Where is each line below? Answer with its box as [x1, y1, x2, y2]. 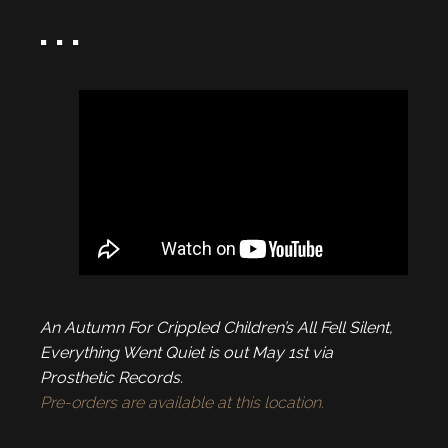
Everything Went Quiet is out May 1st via [40, 342, 333, 362]
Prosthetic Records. [40, 367, 183, 387]
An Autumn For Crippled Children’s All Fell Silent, [40, 317, 393, 337]
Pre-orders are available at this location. [40, 392, 324, 412]
